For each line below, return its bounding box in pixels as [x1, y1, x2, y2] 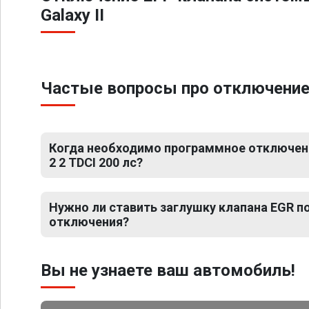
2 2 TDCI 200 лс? [49, 155, 143, 170]
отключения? [49, 215, 129, 229]
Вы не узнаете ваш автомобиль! [41, 261, 295, 280]
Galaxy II [41, 6, 104, 25]
